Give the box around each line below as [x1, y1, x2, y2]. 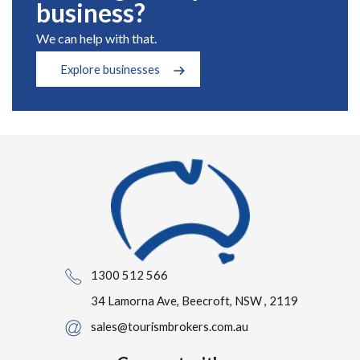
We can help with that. [36, 30, 157, 46]
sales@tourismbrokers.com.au [90, 318, 248, 333]
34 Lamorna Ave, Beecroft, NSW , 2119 [90, 292, 298, 308]
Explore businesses [60, 61, 160, 76]
